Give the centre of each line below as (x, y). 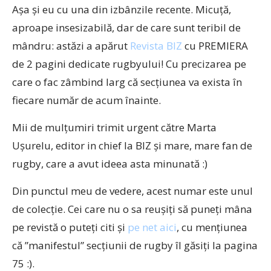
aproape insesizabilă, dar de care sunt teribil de (126, 28)
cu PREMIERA (215, 46)
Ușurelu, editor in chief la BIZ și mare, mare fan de (132, 145)
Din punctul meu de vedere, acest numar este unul (132, 191)
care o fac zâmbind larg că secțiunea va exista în (127, 82)
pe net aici (152, 227)
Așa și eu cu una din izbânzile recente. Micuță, (122, 9)
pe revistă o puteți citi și (70, 227)
